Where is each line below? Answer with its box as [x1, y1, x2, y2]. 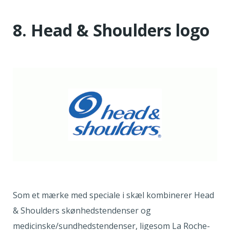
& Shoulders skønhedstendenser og [13, 205, 151, 217]
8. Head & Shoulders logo [13, 18, 209, 41]
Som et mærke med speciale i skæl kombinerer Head [13, 189, 214, 201]
